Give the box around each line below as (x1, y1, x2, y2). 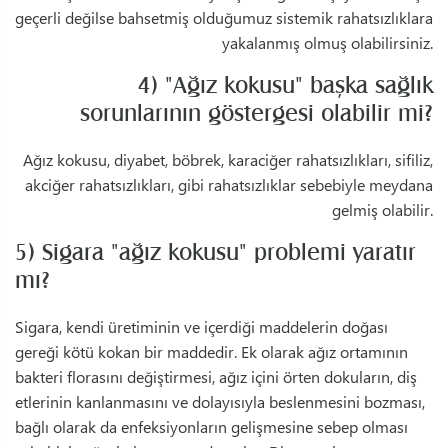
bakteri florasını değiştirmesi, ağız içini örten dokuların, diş (15, 366, 417, 388)
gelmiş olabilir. (332, 199, 433, 221)
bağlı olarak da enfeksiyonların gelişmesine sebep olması (15, 416, 408, 438)
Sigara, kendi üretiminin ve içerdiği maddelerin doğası (15, 316, 388, 338)
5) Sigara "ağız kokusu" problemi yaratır (15, 240, 416, 265)
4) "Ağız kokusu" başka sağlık (138, 73, 433, 98)
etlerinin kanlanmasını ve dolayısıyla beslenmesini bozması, (15, 391, 425, 413)
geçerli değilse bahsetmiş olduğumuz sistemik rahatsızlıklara (15, 7, 433, 29)
